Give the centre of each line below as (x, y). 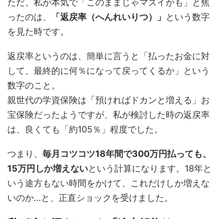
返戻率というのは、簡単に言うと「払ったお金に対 (109, 56)
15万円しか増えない (48, 168)
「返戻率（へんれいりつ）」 (109, 17)
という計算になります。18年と (150, 168)
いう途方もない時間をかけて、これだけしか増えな (109, 183)
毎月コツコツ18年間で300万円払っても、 (127, 154)
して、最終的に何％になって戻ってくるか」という (109, 71)
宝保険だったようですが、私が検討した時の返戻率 (109, 115)
